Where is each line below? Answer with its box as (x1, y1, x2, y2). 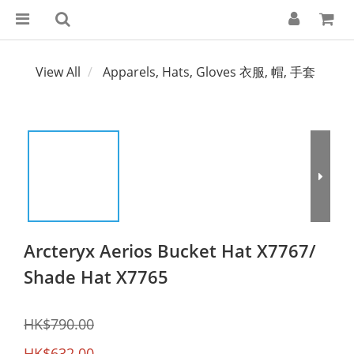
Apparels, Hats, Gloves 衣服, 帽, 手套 (103, 63, 315, 81)
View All (36, 63, 81, 81)
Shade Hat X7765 (24, 265, 168, 288)
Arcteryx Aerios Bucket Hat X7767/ (24, 239, 316, 262)
